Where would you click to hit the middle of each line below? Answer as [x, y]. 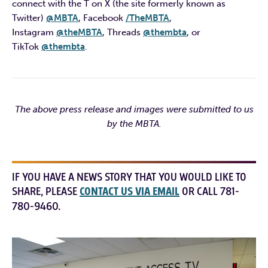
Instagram [34, 32]
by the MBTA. [134, 124]
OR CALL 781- [209, 191]
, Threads [123, 32]
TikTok [27, 46]
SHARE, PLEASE [46, 191]
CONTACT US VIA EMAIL [130, 191]
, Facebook [102, 18]
